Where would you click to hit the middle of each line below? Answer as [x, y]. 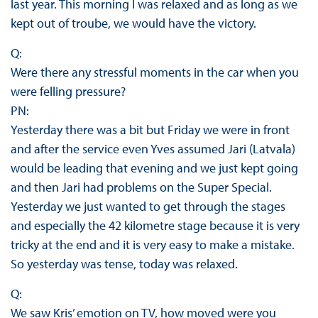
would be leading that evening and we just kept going [154, 168]
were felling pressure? [68, 92]
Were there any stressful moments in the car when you [154, 72]
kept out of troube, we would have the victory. [133, 23]
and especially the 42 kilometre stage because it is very [155, 226]
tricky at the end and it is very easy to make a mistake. [152, 245]
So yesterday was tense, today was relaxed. [124, 264]
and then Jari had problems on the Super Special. [141, 187]
